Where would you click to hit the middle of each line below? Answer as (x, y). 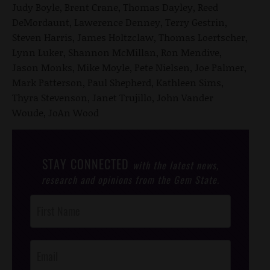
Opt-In (41, 231)
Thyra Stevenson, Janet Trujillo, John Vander (113, 97)
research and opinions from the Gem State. (130, 179)
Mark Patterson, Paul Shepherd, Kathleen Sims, (118, 82)
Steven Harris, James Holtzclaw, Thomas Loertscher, (130, 37)
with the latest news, (176, 165)
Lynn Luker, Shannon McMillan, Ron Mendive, (117, 52)
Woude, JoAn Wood (55, 112)
